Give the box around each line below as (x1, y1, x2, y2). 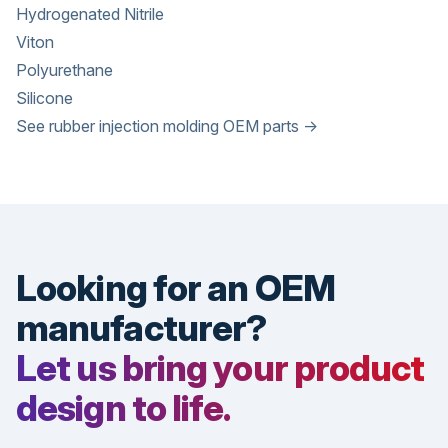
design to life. (16, 385, 231, 430)
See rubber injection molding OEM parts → (16, 115, 318, 136)
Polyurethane (16, 59, 113, 80)
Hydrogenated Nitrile (16, 3, 164, 24)
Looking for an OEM (16, 265, 335, 310)
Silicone (16, 87, 73, 108)
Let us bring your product (16, 345, 425, 390)
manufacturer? (16, 305, 267, 350)
